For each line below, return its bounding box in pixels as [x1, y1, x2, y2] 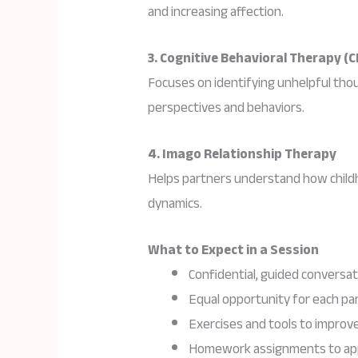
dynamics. [148, 191, 203, 216]
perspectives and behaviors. [148, 94, 305, 120]
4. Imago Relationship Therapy [148, 141, 337, 166]
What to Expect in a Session [148, 237, 320, 263]
